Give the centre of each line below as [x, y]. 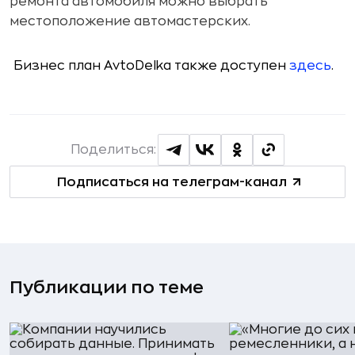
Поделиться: [113, 150]
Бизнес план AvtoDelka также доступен [150, 66]
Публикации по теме [107, 288]
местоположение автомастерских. [130, 21]
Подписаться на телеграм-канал [172, 182]
